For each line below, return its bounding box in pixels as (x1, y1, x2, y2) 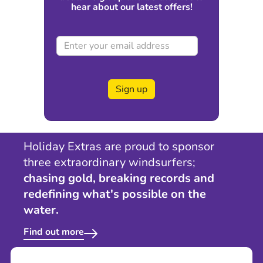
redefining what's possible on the (23, 186, 206, 202)
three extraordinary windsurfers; (23, 154, 195, 170)
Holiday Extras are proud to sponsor (23, 138, 214, 154)
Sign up (116, 82, 147, 96)
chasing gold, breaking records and (23, 170, 214, 186)
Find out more (23, 225, 84, 238)
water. (23, 201, 59, 218)
